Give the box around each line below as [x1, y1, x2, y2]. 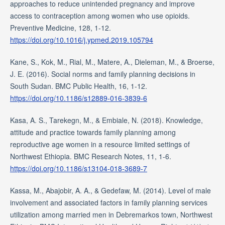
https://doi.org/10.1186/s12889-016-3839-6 [10, 93, 147, 103]
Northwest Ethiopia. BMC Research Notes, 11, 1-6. [10, 151, 171, 162]
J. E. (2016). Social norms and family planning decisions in [10, 69, 195, 79]
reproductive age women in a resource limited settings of [10, 139, 190, 150]
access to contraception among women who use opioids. [10, 11, 190, 21]
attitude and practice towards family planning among [10, 127, 176, 138]
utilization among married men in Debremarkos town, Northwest [10, 209, 212, 220]
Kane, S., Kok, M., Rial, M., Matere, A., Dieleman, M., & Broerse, [10, 57, 214, 67]
